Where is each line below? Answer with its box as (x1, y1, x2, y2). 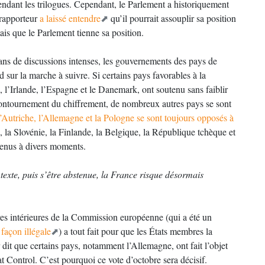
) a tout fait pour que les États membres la (59, 225, 212, 237)
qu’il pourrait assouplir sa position (108, 12, 236, 24)
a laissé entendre (40, 12, 101, 24)
